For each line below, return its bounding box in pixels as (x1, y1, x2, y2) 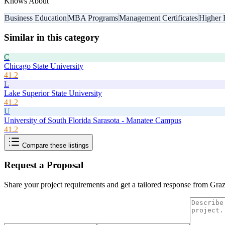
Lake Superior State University (4, 88, 102, 97)
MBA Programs (68, 14, 118, 23)
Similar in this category (4, 32, 99, 43)
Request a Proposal (4, 160, 83, 171)
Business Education (5, 14, 67, 23)
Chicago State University (4, 61, 83, 70)
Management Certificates (119, 14, 198, 23)
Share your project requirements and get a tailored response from (4, 180, 210, 189)
